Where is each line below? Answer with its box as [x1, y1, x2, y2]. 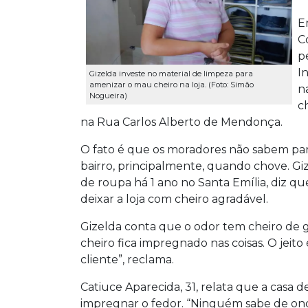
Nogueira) [89, 91, 127, 101]
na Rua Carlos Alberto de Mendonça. [80, 115, 283, 129]
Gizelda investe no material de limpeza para [89, 69, 253, 79]
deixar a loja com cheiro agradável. [80, 192, 268, 206]
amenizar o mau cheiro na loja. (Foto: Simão [89, 80, 254, 90]
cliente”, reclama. [80, 252, 174, 266]
